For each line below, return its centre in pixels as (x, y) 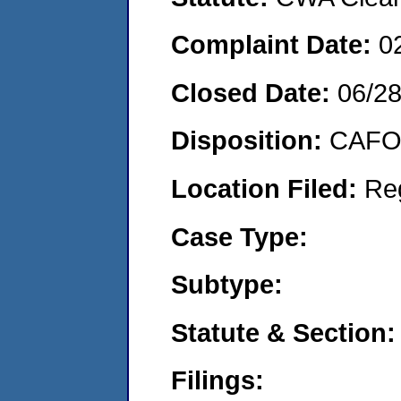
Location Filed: (268, 188)
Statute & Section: (283, 332)
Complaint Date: (275, 45)
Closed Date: (254, 92)
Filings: (218, 380)
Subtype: (227, 285)
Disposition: (250, 141)
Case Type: (239, 236)
